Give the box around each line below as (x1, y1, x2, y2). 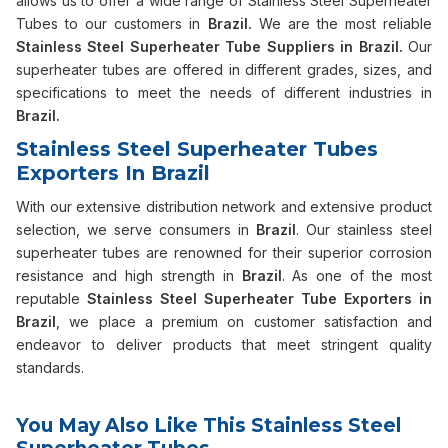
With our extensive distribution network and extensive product (16, 198, 432, 215)
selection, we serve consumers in (16, 221, 256, 238)
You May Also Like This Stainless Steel (16, 414, 401, 437)
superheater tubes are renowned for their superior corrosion (16, 244, 432, 261)
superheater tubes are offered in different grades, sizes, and (16, 61, 432, 78)
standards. (16, 359, 84, 376)
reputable (16, 290, 87, 307)
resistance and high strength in (16, 267, 242, 284)
